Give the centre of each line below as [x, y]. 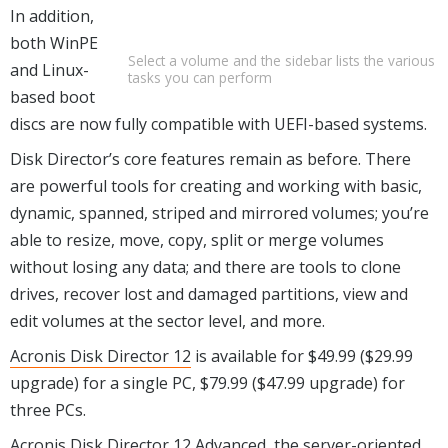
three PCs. [48, 409]
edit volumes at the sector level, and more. [167, 320]
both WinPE [54, 42]
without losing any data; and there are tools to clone [205, 266]
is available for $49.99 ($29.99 [302, 355]
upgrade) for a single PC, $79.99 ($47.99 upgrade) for [207, 382]
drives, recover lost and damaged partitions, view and [209, 293]
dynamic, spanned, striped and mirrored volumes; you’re [219, 212]
